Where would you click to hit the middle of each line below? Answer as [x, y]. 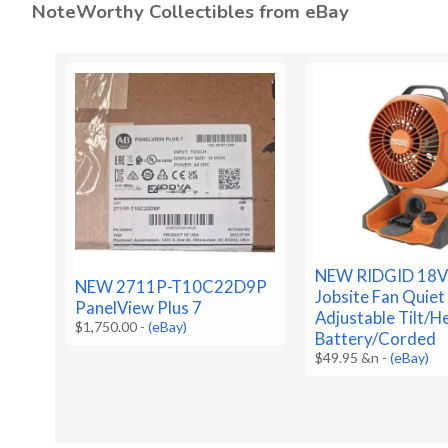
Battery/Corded [376, 338]
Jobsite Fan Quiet [380, 296]
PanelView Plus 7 [139, 308]
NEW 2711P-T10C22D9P [171, 287]
